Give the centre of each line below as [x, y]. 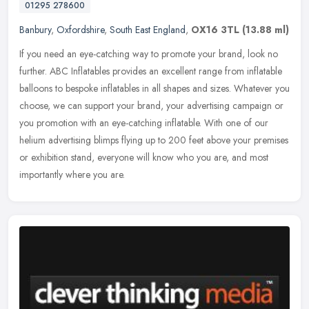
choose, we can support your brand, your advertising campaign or [151, 106]
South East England [148, 30]
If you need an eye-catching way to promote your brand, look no [149, 54]
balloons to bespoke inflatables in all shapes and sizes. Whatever [146, 89]
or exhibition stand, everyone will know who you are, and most [144, 158]
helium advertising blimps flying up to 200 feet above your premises [154, 140]
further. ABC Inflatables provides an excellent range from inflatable [151, 71]
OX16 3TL [215, 30]
